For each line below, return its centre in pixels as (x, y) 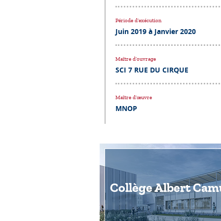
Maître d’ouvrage (136, 59)
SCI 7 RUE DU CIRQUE (152, 70)
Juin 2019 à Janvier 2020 (156, 31)
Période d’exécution (138, 20)
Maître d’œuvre (134, 97)
